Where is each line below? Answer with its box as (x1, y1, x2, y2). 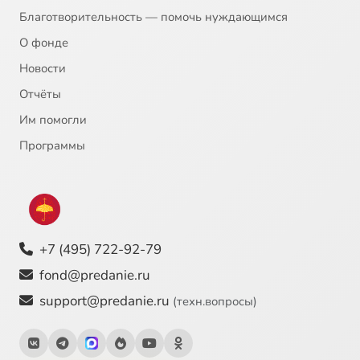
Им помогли (19, 112, 87, 129)
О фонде (19, 35, 68, 51)
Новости (19, 60, 66, 77)
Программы (19, 137, 85, 154)
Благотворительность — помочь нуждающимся (19, 9, 288, 26)
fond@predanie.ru (39, 266, 150, 285)
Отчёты (19, 86, 61, 103)
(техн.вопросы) (173, 293, 257, 310)
